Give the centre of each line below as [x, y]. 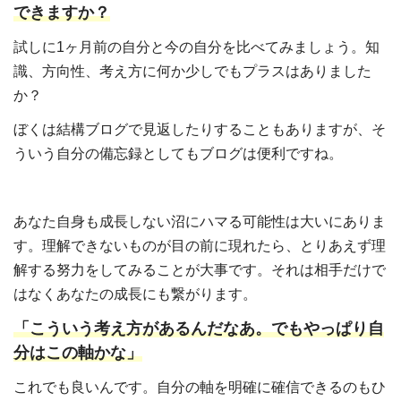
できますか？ [62, 12]
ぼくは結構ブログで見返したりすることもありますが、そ [200, 130]
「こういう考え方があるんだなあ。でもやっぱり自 [199, 328]
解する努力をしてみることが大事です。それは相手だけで [200, 270]
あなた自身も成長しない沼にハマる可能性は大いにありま [200, 222]
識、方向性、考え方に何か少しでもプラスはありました [192, 71]
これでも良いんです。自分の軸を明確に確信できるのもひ [200, 387]
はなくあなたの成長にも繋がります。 [135, 294]
